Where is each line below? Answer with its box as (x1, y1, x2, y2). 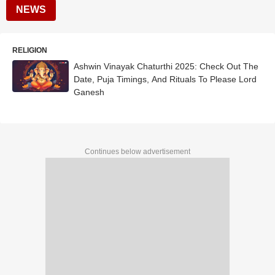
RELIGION (12, 46, 47, 55)
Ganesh (74, 87, 104, 97)
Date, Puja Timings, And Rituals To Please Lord (74, 74, 257, 84)
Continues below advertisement (85, 147, 190, 156)
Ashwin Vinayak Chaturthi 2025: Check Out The (74, 61, 258, 71)
